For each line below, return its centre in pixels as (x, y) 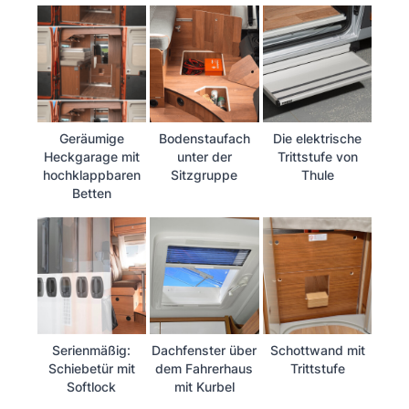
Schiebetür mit (91, 368)
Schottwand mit (317, 350)
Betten (91, 193)
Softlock (92, 386)
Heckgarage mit (91, 156)
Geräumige (91, 138)
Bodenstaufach (204, 138)
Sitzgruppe (204, 174)
